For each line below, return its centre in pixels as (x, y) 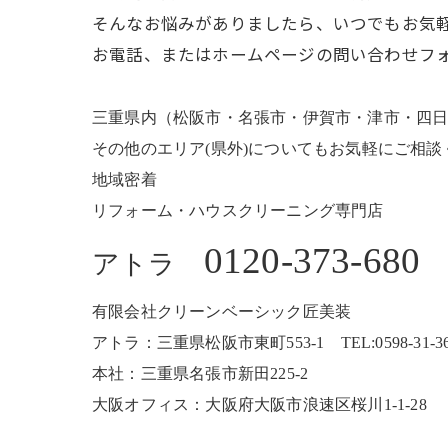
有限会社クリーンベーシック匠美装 (222, 312)
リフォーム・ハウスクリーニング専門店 (238, 211)
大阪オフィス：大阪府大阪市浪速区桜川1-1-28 (259, 405)
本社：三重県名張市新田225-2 (200, 374)
